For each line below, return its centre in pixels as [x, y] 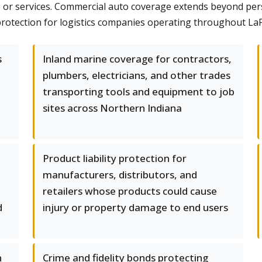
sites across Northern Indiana [112, 108]
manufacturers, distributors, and [120, 175]
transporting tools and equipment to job [139, 92]
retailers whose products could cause [130, 191]
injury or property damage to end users [135, 207]
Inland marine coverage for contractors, [137, 59]
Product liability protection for [115, 158]
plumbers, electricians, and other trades [137, 75]
